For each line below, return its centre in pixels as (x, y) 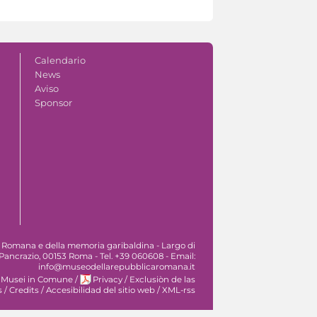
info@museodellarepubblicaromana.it (117, 266)
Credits (24, 290)
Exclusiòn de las (162, 279)
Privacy (108, 279)
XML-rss (179, 290)
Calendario (60, 60)
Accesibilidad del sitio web (100, 290)
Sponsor (53, 102)
